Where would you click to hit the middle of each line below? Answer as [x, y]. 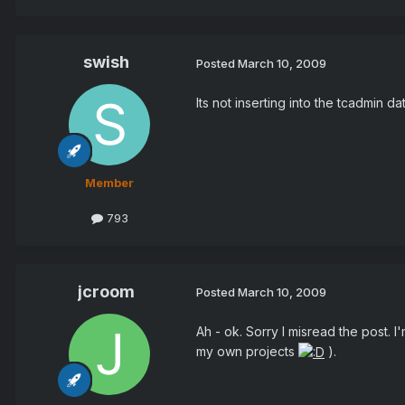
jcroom [106, 291]
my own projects [247, 351]
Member [109, 183]
